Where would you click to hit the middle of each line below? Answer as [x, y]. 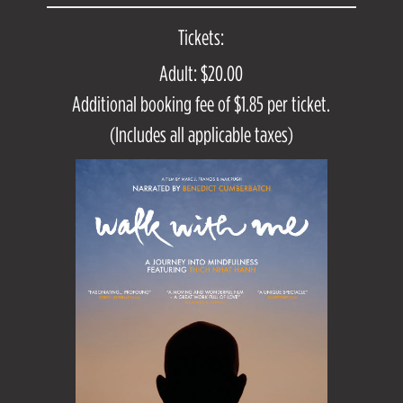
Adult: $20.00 [201, 73]
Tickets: [201, 37]
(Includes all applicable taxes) [201, 134]
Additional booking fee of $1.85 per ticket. [201, 104]
